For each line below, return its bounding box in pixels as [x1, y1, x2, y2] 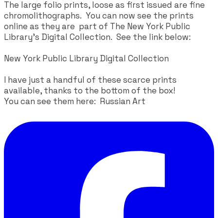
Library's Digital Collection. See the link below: [4, 31, 191, 42]
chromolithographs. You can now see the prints [4, 10, 194, 21]
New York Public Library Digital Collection [4, 53, 169, 64]
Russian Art [100, 95, 145, 107]
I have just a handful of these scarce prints [4, 74, 177, 85]
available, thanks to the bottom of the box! [4, 85, 177, 96]
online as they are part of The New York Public [4, 20, 190, 32]
